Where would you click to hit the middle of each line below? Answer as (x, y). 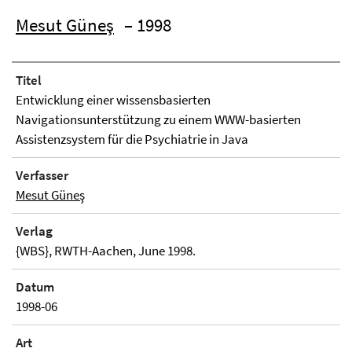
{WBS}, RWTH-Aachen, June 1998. (106, 251)
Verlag (34, 231)
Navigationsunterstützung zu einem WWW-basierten (158, 119)
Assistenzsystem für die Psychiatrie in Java (132, 139)
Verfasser (42, 175)
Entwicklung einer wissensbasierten (113, 100)
